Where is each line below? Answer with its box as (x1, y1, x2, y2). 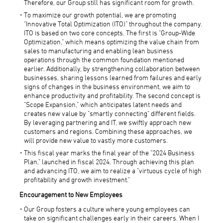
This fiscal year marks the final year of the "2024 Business (24, 148, 195, 157)
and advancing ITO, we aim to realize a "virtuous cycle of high (24, 166, 202, 175)
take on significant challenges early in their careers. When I (24, 213, 200, 222)
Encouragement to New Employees (19, 190, 122, 199)
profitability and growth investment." (24, 175, 130, 184)
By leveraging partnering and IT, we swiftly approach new (24, 117, 192, 126)
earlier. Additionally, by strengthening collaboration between (24, 64, 201, 73)
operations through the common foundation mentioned (24, 55, 185, 64)
